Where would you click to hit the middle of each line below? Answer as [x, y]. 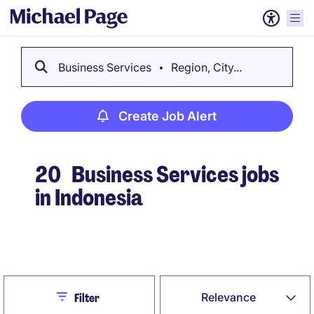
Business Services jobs [173, 175]
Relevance [229, 297]
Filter [87, 298]
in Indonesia [89, 198]
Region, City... [205, 67]
